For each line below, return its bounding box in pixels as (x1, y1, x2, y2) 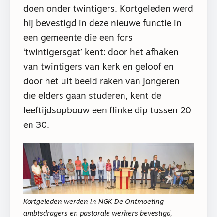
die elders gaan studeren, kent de (23, 92, 161, 101)
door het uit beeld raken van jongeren (23, 77, 180, 87)
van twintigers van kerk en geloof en (23, 62, 174, 72)
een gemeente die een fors (23, 33, 133, 43)
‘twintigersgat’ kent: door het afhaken (23, 48, 179, 58)
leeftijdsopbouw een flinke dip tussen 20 (23, 106, 191, 116)
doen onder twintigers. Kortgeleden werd (23, 4, 193, 14)
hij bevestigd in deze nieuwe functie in (23, 19, 182, 29)
